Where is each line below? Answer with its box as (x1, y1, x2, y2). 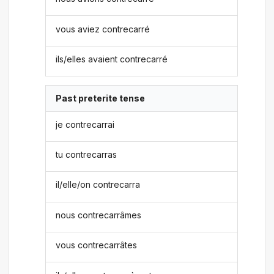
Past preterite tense (56, 93, 146, 104)
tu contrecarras (56, 149, 117, 160)
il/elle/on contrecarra (56, 179, 141, 190)
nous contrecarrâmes (56, 209, 142, 220)
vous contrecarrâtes (56, 240, 138, 251)
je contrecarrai (56, 119, 115, 130)
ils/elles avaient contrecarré (56, 53, 168, 64)
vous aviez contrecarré (56, 23, 150, 34)
